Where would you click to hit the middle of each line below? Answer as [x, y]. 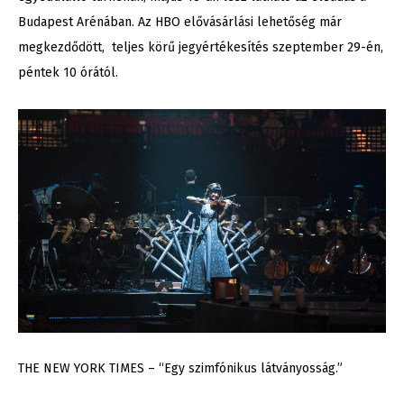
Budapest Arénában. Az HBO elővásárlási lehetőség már [180, 23]
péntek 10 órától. [68, 73]
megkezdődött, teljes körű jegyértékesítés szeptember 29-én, [201, 48]
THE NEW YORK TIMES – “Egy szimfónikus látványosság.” [180, 369]
